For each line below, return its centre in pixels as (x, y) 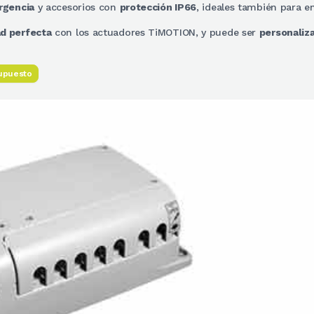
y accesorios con (77, 7)
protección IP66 (158, 7)
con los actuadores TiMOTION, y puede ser (155, 32)
